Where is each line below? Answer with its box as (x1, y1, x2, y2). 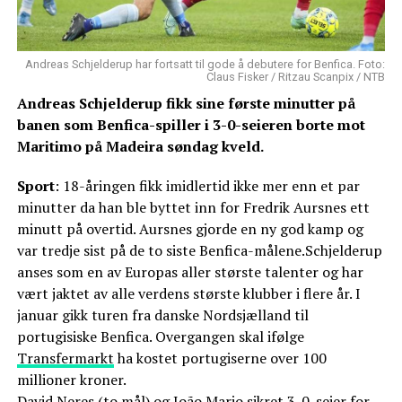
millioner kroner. (16, 369, 127, 389)
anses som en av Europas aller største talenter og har (16, 261, 363, 282)
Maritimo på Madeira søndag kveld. (16, 135, 264, 156)
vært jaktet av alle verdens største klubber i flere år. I (16, 283, 361, 303)
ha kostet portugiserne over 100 (113, 347, 327, 368)
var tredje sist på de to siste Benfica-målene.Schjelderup (16, 240, 382, 260)
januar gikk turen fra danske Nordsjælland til (16, 304, 309, 325)
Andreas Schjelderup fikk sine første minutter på (16, 92, 355, 113)
